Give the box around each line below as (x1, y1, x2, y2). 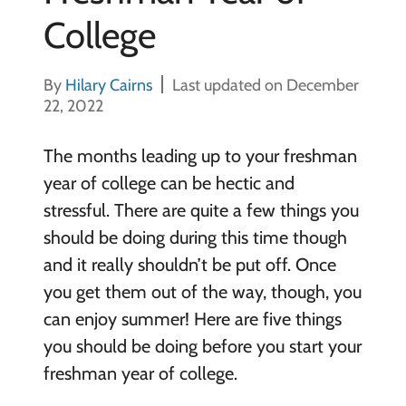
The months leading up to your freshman (43, 145, 357, 167)
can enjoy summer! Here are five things (43, 308, 342, 330)
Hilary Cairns (64, 75, 152, 95)
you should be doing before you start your (43, 335, 362, 357)
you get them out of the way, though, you (43, 281, 362, 303)
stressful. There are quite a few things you (43, 199, 359, 221)
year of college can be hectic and (43, 172, 295, 194)
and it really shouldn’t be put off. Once (43, 254, 336, 275)
